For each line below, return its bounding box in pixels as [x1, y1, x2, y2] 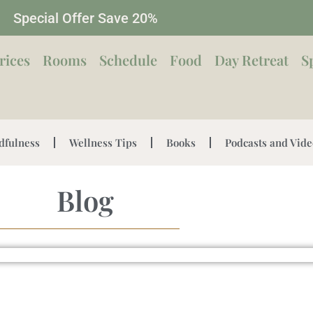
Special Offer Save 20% [13, 10, 158, 27]
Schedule [99, 50, 157, 69]
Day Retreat [214, 50, 289, 69]
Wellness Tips [68, 136, 137, 150]
